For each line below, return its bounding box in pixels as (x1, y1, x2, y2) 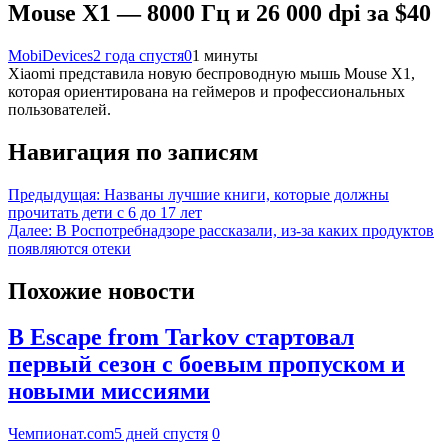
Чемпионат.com (8, 425, 114, 443)
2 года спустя (93, 46, 184, 64)
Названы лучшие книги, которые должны (104, 185, 389, 203)
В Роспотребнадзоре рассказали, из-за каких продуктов (56, 221, 434, 239)
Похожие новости (8, 277, 195, 304)
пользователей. (8, 100, 111, 118)
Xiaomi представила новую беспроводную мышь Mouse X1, (8, 64, 415, 82)
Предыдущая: (8, 185, 100, 203)
